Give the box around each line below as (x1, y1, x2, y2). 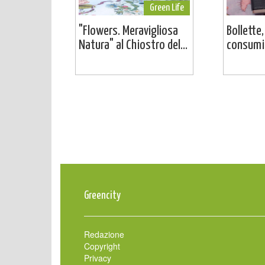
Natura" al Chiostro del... (79, 38, 188, 52)
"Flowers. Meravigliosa (79, 24, 178, 38)
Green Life (150, 2, 184, 13)
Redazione (84, 228, 124, 240)
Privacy (84, 251, 111, 264)
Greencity (84, 189, 121, 201)
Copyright (84, 240, 120, 252)
